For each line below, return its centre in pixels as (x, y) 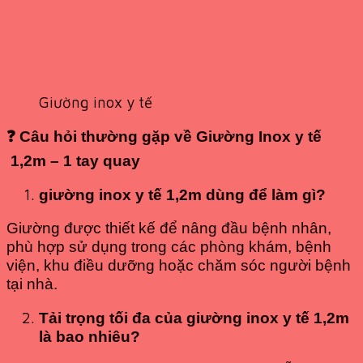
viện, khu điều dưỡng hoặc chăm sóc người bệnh (179, 266)
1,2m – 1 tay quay (73, 161)
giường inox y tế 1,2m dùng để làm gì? (182, 194)
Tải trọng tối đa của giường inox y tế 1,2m (194, 318)
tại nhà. (32, 284)
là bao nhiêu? (90, 336)
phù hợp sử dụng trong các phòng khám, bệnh (169, 247)
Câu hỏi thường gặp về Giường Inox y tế (169, 137)
